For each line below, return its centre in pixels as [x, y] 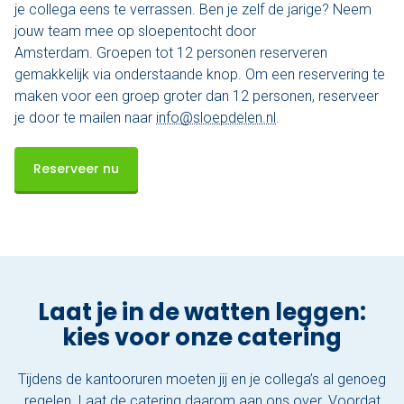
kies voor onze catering [202, 337]
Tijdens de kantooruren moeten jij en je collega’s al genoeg [202, 380]
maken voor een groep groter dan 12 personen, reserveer [197, 96]
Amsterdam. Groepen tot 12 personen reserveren [171, 52]
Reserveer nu [76, 169]
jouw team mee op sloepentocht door [135, 31]
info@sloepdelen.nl [216, 117]
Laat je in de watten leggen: [202, 312]
